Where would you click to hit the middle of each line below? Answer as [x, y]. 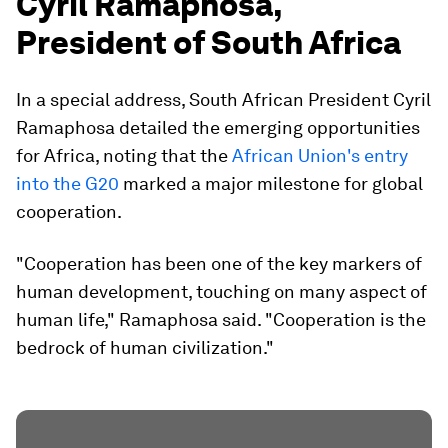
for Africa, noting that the [124, 155]
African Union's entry [320, 155]
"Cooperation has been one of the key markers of [219, 263]
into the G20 [67, 183]
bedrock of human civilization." [145, 347]
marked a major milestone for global [271, 183]
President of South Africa [208, 42]
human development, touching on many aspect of [221, 291]
